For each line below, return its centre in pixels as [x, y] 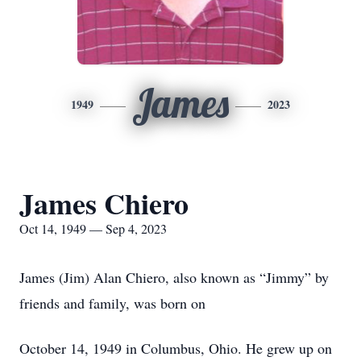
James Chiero [104, 203]
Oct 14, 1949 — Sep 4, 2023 [93, 228]
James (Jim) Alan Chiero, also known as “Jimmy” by [174, 277]
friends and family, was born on [112, 303]
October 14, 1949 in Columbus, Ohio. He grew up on [176, 348]
